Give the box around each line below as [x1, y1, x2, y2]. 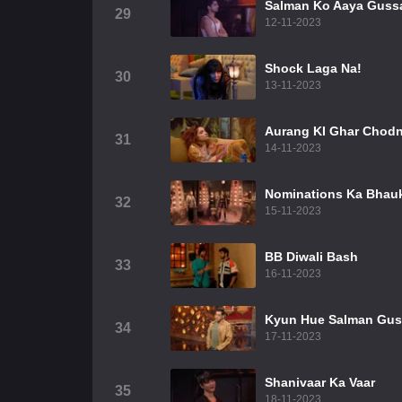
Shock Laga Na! [265, 61, 362, 75]
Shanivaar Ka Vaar [265, 375, 375, 389]
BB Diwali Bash [265, 249, 358, 264]
